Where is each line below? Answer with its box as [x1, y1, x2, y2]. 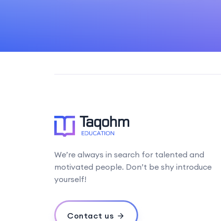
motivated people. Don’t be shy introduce [54, 162, 212, 172]
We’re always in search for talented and [54, 149, 204, 159]
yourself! [54, 174, 86, 184]
